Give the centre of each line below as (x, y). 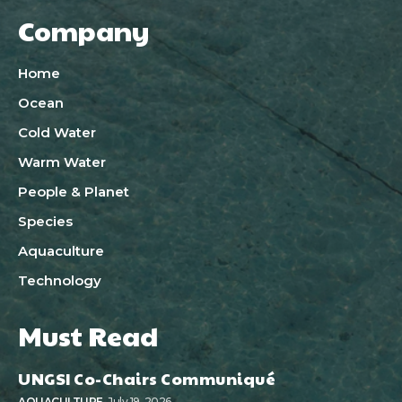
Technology (60, 281)
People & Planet (74, 192)
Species (45, 222)
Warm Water (62, 162)
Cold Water (57, 133)
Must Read (88, 336)
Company (84, 31)
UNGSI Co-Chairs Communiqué (147, 379)
